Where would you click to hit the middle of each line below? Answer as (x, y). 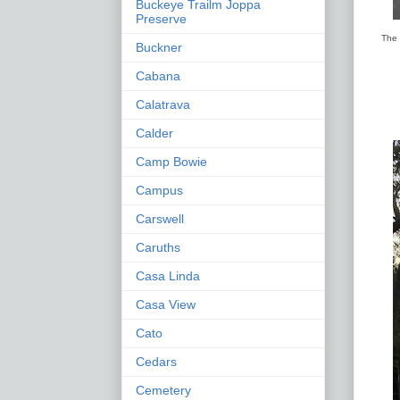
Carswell (160, 218)
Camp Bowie (171, 161)
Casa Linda (168, 275)
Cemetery (163, 390)
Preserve (161, 18)
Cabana (158, 75)
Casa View (166, 304)
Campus (159, 190)
